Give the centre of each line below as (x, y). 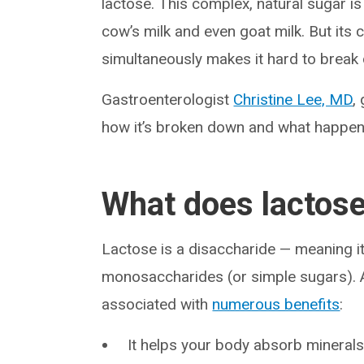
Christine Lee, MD (293, 99)
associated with (157, 304)
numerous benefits (276, 304)
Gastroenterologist (168, 99)
